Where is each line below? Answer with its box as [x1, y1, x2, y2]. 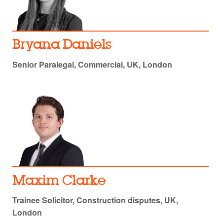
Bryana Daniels [12, 39, 111, 52]
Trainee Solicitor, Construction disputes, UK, [12, 194, 178, 206]
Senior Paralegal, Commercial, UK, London [12, 58, 172, 70]
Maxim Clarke [12, 175, 106, 187]
